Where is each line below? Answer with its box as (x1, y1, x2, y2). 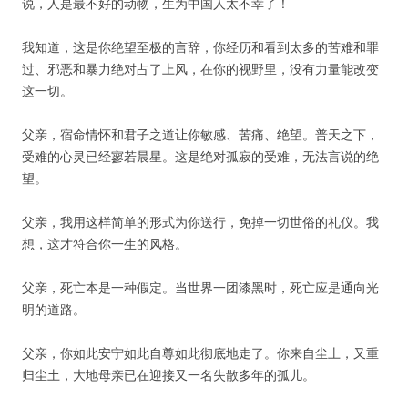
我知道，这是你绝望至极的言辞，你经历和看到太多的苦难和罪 (22, 38, 379, 56)
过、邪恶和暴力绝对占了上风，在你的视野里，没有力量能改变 (22, 60, 379, 77)
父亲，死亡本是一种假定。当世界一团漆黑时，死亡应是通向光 (22, 279, 379, 296)
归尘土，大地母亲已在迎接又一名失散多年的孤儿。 (22, 366, 315, 383)
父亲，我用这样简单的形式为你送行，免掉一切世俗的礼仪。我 (22, 213, 379, 230)
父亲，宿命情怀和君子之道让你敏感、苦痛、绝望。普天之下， (22, 126, 379, 143)
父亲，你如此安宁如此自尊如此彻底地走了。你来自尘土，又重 (22, 344, 379, 362)
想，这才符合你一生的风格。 (22, 235, 188, 252)
